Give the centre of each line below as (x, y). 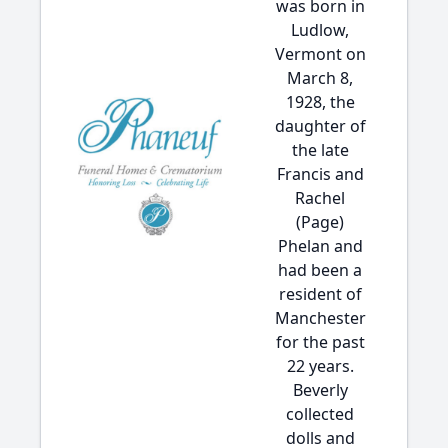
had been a (320, 270)
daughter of (320, 126)
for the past (320, 342)
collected (320, 414)
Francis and (320, 174)
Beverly (320, 390)
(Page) (320, 222)
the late (320, 150)
